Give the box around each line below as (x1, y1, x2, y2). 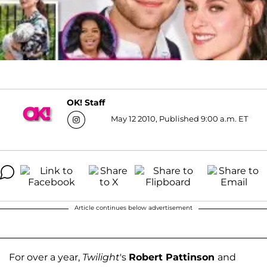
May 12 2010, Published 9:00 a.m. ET (110, 113, 248, 123)
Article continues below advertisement (74, 203, 193, 212)
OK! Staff (66, 97, 105, 108)
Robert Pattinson (129, 251, 218, 263)
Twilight (82, 251, 120, 263)
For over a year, (9, 251, 82, 263)
